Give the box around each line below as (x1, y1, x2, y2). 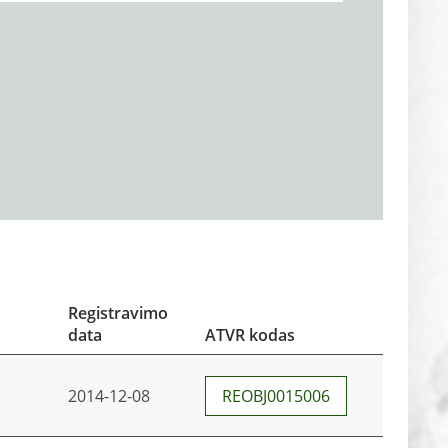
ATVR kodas (205, 324, 295, 346)
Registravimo (68, 302, 168, 324)
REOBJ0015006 (222, 385, 330, 407)
